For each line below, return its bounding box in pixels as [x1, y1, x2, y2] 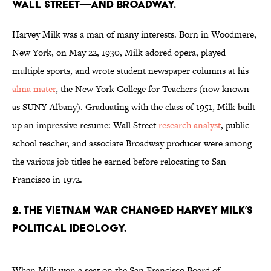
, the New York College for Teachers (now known [56, 82, 249, 96]
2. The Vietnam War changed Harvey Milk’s [12, 203, 253, 217]
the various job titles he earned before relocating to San [12, 155, 226, 168]
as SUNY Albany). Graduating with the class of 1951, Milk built [12, 100, 255, 114]
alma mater [12, 82, 56, 96]
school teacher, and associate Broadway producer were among [12, 137, 252, 150]
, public [221, 119, 249, 132]
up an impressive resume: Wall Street [12, 119, 158, 132]
